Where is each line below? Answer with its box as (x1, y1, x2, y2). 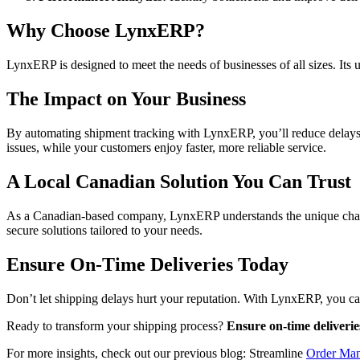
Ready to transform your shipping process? (6, 318, 223, 333)
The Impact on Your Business (6, 88, 246, 109)
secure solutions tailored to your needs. (6, 223, 202, 237)
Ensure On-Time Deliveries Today (6, 253, 288, 275)
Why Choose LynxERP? (6, 20, 205, 42)
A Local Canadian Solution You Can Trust (6, 170, 351, 192)
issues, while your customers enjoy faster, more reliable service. (6, 140, 326, 154)
